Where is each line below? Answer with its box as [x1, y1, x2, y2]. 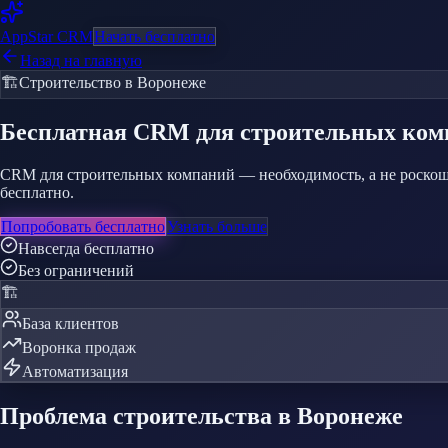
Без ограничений [18, 261, 134, 279]
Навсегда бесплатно [18, 239, 154, 257]
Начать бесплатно [94, 28, 215, 45]
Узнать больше [167, 217, 267, 235]
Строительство [19, 74, 121, 91]
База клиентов [22, 314, 119, 332]
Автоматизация [22, 362, 128, 380]
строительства [113, 402, 272, 429]
